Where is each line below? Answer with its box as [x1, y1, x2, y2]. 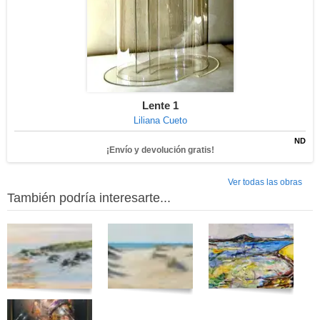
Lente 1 [141, 99, 179, 111]
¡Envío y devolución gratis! [106, 145, 214, 155]
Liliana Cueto [133, 115, 187, 126]
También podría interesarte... [7, 191, 171, 205]
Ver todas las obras [228, 177, 302, 187]
